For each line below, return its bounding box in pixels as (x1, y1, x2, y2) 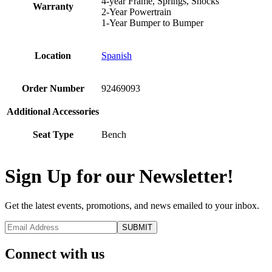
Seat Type (32, 129, 73, 140)
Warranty (32, 1, 73, 12)
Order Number (21, 83, 84, 94)
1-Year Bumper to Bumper (101, 18, 203, 29)
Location (35, 50, 71, 61)
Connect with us (5, 246, 104, 262)
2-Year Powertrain (101, 7, 171, 18)
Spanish (101, 50, 132, 61)
